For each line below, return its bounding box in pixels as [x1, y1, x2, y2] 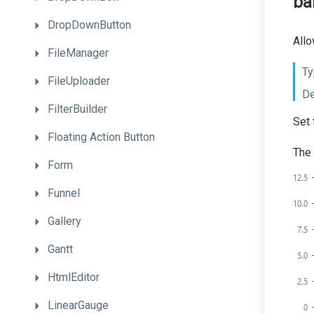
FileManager [48, 46, 109, 60]
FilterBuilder [48, 102, 107, 116]
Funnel [48, 186, 80, 200]
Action [90, 130, 123, 144]
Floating [48, 130, 90, 144]
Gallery [48, 214, 81, 228]
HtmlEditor [48, 271, 100, 284]
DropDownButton [48, 18, 131, 32]
